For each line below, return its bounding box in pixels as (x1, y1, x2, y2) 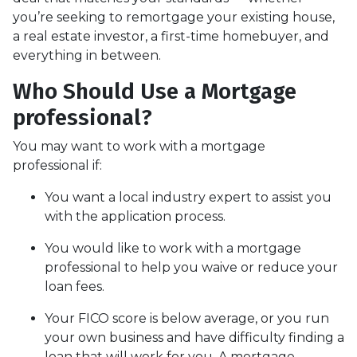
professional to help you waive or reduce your (45, 259, 338, 275)
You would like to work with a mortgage (45, 240, 301, 256)
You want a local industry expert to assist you (45, 189, 331, 205)
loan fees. (45, 278, 104, 294)
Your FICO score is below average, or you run (45, 310, 329, 326)
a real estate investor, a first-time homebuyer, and (13, 28, 329, 44)
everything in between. (13, 47, 161, 63)
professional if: (13, 157, 102, 173)
